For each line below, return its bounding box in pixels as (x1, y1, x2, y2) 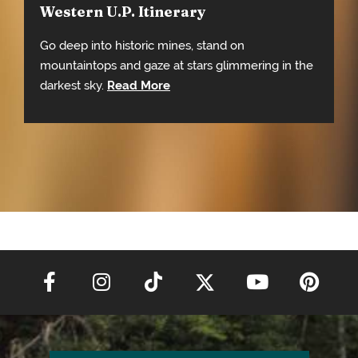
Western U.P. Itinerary (40, 2, 206, 21)
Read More (107, 78, 170, 92)
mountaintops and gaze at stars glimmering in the (40, 58, 313, 72)
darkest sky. (40, 78, 107, 92)
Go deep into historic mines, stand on (40, 38, 245, 52)
